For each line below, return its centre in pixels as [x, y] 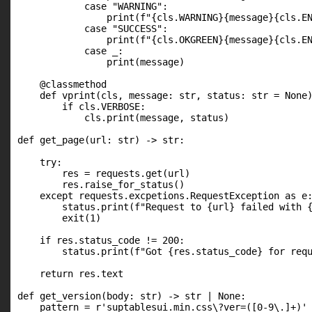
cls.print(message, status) [123, 118]
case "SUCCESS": [93, 29]
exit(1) [59, 218]
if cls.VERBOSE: [81, 107]
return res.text [70, 274]
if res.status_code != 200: [101, 240]
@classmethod [62, 84]
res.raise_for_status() [101, 185]
